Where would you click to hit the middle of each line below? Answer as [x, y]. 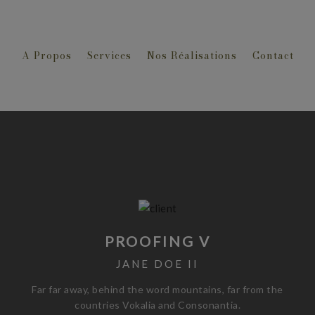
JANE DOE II [157, 264]
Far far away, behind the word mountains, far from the [157, 289]
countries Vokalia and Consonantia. [157, 305]
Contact [273, 56]
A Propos [46, 56]
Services [109, 56]
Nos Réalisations [192, 56]
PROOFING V [157, 241]
